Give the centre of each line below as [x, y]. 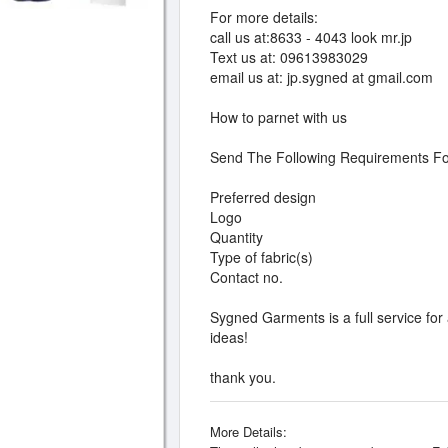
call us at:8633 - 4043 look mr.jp [311, 37]
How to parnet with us [278, 117]
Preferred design [263, 197]
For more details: [264, 17]
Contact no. [246, 277]
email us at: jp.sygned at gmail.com [321, 77]
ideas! [229, 337]
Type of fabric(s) [261, 257]
